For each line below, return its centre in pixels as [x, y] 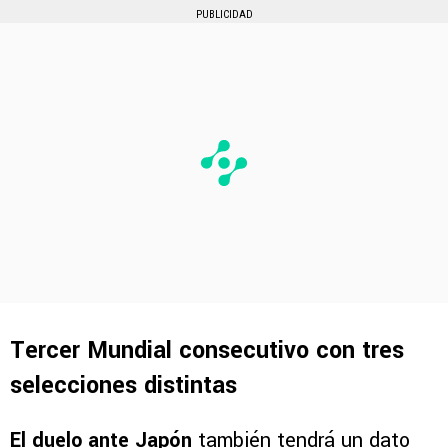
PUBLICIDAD [224, 15]
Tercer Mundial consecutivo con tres [207, 351]
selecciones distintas [123, 386]
